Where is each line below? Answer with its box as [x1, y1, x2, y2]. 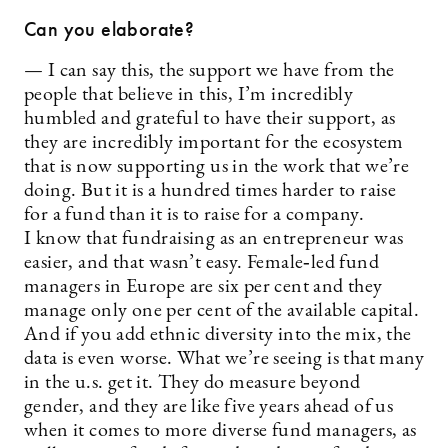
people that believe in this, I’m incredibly [24, 85, 354, 105]
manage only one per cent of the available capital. [24, 301, 419, 321]
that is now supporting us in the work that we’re [24, 157, 410, 177]
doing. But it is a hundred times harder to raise [24, 181, 397, 201]
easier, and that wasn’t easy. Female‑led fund [24, 253, 379, 273]
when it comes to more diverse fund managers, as [24, 421, 417, 441]
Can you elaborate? [24, 16, 195, 42]
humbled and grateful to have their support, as [24, 109, 396, 129]
